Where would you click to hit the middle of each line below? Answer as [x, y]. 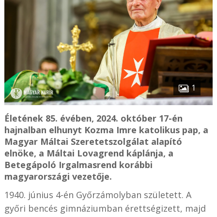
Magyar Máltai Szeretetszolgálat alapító [93, 142]
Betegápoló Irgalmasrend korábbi [78, 165]
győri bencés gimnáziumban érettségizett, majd [105, 209]
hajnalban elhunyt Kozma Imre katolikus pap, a [106, 130]
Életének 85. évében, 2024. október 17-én [93, 118]
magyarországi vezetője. [58, 177]
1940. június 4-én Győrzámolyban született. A [98, 195]
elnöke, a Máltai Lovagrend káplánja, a [89, 153]
